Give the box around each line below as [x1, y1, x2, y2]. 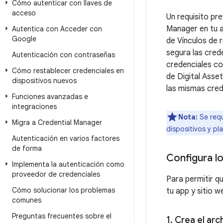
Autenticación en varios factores [12, 134, 119, 143]
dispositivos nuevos [12, 76, 77, 85]
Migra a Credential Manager [12, 118, 102, 127]
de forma [12, 144, 42, 153]
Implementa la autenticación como [12, 160, 124, 169]
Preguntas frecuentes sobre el [12, 212, 111, 221]
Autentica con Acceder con [12, 24, 102, 33]
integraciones [12, 102, 57, 111]
